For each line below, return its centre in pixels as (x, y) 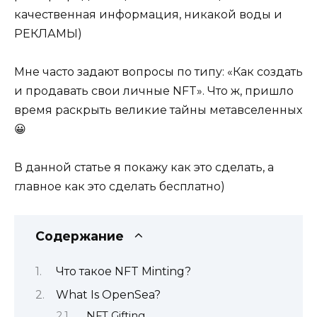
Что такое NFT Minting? (123, 271)
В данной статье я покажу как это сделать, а (144, 168)
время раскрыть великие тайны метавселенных (158, 110)
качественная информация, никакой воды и (148, 14)
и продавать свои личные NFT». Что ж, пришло (154, 91)
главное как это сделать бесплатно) (120, 187)
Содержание (80, 236)
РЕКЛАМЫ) (48, 33)
